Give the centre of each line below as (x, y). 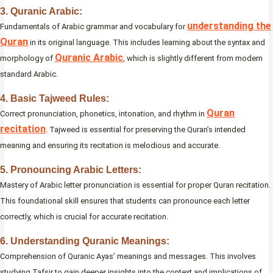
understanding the (229, 26)
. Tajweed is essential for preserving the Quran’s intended (146, 130)
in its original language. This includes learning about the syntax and (147, 43)
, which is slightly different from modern (193, 58)
